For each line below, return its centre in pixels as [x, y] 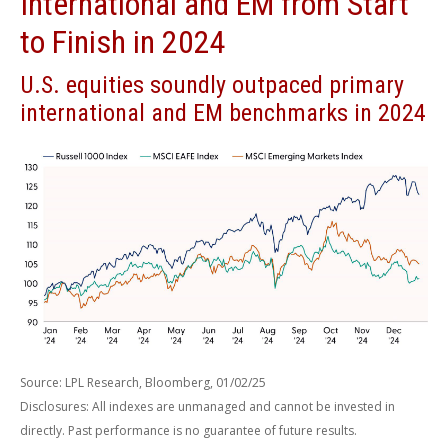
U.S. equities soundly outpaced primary [212, 85]
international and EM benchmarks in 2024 [223, 113]
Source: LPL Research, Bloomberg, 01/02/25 [143, 383]
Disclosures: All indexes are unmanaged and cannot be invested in [207, 407]
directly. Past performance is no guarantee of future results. [188, 431]
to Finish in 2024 [123, 42]
